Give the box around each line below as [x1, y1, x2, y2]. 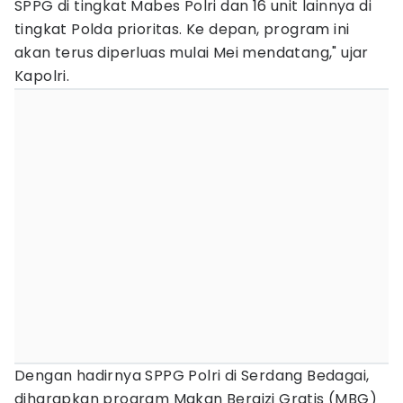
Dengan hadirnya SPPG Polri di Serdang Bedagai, [14, 365, 370, 386]
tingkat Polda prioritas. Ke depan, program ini [14, 19, 350, 40]
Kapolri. [14, 66, 70, 86]
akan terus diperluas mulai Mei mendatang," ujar [14, 42, 369, 63]
